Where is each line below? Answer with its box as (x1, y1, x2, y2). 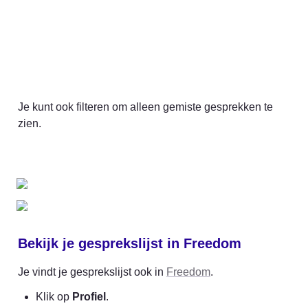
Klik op (36, 291, 72, 303)
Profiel (72, 291, 106, 303)
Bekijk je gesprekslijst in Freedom (18, 236, 241, 252)
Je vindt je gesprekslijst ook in (18, 266, 166, 278)
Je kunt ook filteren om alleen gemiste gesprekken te (18, 101, 273, 113)
